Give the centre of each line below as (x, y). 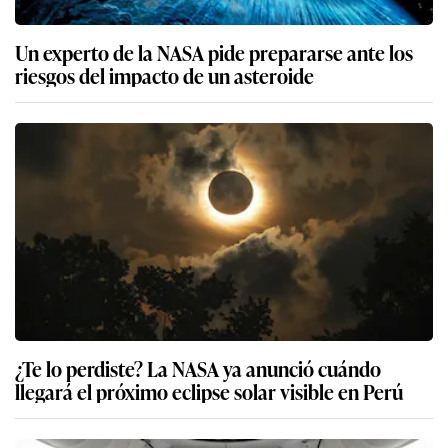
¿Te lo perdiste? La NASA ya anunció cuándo (198, 368)
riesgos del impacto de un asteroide (164, 75)
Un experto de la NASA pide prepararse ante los (214, 52)
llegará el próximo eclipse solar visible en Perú (209, 391)
